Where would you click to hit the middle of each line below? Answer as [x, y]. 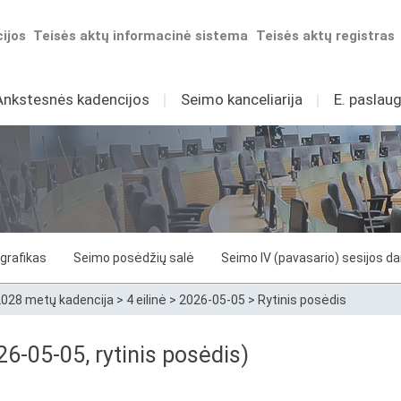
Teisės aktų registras [326, 36]
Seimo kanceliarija [241, 99]
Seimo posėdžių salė [134, 258]
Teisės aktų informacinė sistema [141, 36]
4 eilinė [146, 300]
